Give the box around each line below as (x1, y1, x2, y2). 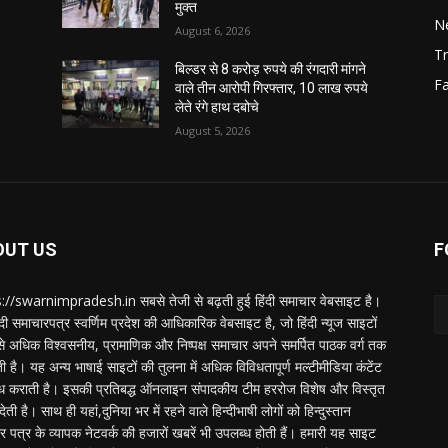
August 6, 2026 (175, 23, 251, 39)
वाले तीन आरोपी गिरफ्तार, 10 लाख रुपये (175, 80, 369, 97)
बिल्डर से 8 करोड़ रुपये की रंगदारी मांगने (175, 61, 367, 78)
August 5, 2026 (175, 123, 251, 139)
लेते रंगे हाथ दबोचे (175, 99, 260, 116)
